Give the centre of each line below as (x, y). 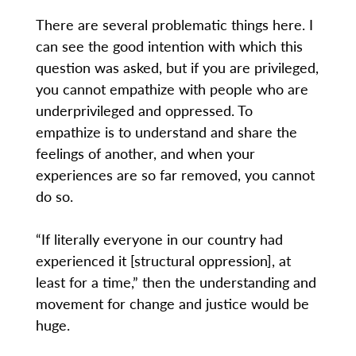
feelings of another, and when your (145, 153)
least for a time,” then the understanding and (176, 282)
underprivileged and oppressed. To (144, 110)
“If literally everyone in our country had (159, 239)
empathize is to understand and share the (166, 132)
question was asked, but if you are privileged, (177, 68)
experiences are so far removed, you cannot (175, 175)
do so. (54, 196)
